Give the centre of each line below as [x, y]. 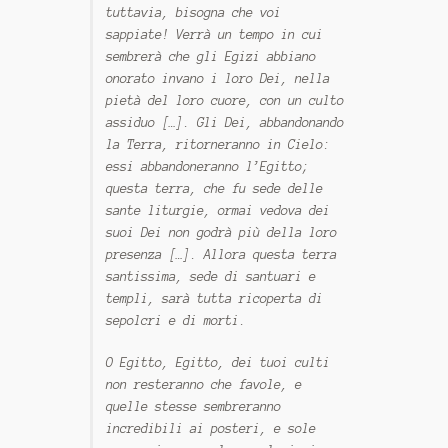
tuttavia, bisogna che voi [194, 13]
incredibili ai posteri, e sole [211, 428]
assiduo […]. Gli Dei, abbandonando [225, 123]
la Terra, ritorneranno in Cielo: [218, 145]
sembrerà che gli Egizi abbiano [211, 57]
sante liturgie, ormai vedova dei [218, 211]
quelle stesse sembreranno [194, 406]
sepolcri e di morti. [176, 321]
